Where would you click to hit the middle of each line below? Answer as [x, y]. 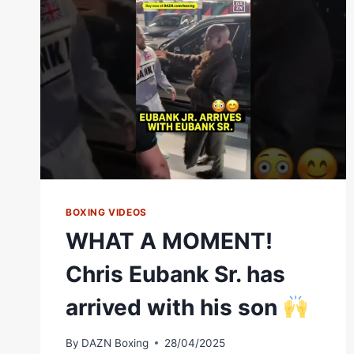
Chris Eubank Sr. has [175, 274]
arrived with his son [174, 307]
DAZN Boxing [115, 343]
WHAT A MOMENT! [169, 241]
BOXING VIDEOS [106, 212]
